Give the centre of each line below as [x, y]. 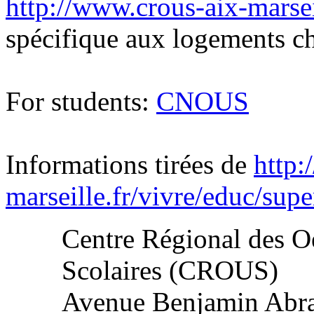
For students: [81, 101]
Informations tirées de [130, 164]
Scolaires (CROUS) [170, 270]
